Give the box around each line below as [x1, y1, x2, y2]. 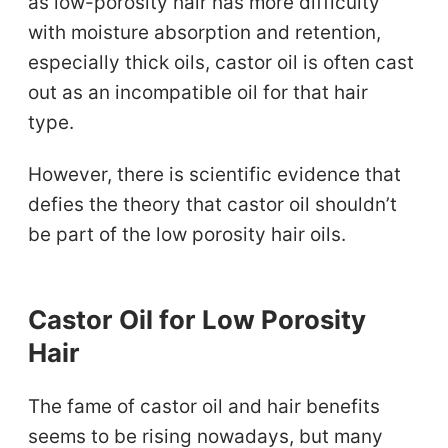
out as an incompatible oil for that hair [28, 80, 369, 104]
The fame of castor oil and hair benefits [28, 394, 381, 418]
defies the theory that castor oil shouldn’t [28, 193, 398, 217]
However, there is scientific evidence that [28, 163, 402, 187]
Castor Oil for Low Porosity [28, 304, 367, 336]
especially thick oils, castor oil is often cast [28, 50, 415, 74]
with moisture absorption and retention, [28, 20, 382, 44]
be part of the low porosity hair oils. [28, 223, 347, 247]
